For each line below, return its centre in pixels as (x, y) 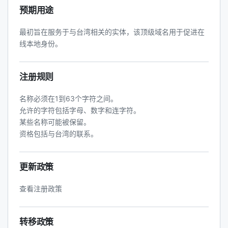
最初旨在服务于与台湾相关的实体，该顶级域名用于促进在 (112, 32)
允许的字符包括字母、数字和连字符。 (80, 110)
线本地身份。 (41, 44)
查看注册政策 (41, 189)
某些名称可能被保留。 (55, 122)
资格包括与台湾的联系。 (59, 134)
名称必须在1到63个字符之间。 (68, 98)
